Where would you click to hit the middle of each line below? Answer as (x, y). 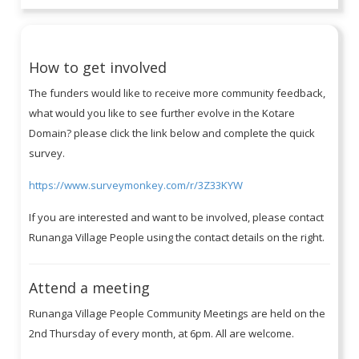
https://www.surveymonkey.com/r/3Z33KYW (136, 185)
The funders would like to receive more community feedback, (177, 93)
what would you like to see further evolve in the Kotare (162, 113)
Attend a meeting (92, 287)
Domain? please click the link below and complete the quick (172, 133)
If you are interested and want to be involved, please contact (177, 217)
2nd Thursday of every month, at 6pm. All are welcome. (163, 333)
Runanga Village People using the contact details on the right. (178, 237)
